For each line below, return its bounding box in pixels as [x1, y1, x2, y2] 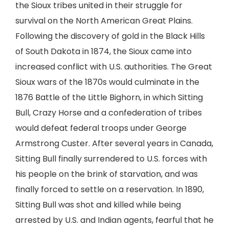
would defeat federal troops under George [15, 122, 187, 134]
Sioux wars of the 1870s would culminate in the [15, 76, 199, 88]
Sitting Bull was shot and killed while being [15, 199, 181, 211]
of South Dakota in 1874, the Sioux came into [15, 45, 192, 57]
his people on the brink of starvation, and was [15, 168, 198, 180]
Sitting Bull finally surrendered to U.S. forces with [15, 153, 207, 165]
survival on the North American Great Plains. [15, 15, 193, 27]
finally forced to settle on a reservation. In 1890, [15, 184, 204, 195]
